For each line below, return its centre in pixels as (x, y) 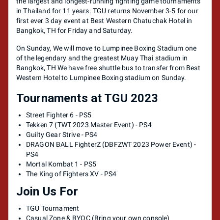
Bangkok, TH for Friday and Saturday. (75, 30)
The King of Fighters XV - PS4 (71, 174)
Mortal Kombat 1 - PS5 (61, 164)
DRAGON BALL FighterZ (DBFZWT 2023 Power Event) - (111, 144)
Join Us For (47, 192)
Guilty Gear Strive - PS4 (62, 135)
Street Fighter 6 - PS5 (59, 115)
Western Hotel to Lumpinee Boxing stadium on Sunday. (101, 78)
